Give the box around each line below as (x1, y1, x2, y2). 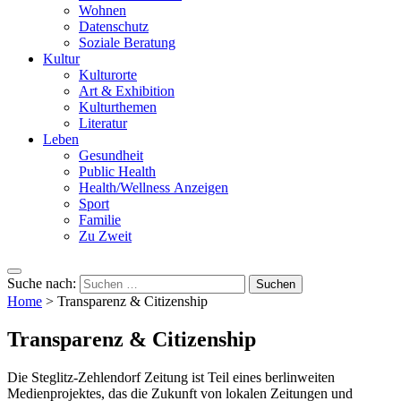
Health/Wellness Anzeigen (79, 180, 228, 196)
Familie (79, 212, 121, 228)
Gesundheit (79, 148, 143, 164)
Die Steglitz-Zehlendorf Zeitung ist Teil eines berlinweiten (7, 370, 335, 386)
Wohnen (79, 3, 126, 19)
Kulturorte (79, 67, 137, 83)
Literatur (79, 115, 127, 132)
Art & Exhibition (79, 83, 175, 99)
